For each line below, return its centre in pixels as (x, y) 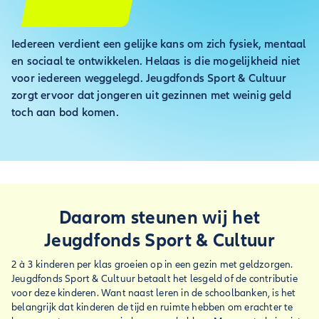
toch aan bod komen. (65, 113)
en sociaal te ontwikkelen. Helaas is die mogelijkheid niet (156, 61)
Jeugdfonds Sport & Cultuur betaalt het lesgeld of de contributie (155, 279)
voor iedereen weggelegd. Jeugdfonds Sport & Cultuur (149, 78)
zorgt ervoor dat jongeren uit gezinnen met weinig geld (151, 95)
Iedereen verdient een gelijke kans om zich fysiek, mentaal (159, 44)
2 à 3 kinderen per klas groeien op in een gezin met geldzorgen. (152, 265)
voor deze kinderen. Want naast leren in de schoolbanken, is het (154, 293)
